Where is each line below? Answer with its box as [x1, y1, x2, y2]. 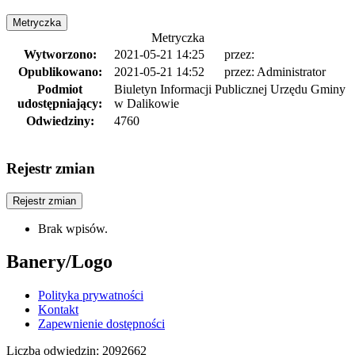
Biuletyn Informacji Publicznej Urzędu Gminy [114, 82, 345, 97]
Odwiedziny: [25, 114, 94, 128]
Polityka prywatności [38, 288, 143, 303]
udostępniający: [17, 97, 102, 111]
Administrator [257, 65, 326, 79]
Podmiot [37, 82, 82, 97]
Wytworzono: [23, 48, 97, 62]
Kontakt [38, 303, 78, 317]
